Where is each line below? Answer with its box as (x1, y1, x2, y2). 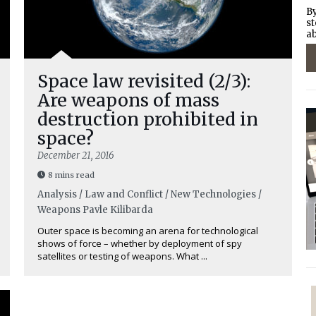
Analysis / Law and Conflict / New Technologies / (37, 188, 262, 200)
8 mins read (48, 170, 95, 180)
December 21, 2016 (37, 150, 114, 162)
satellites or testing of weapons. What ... (37, 250, 207, 262)
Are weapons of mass (37, 89, 219, 111)
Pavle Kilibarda (83, 204, 153, 216)
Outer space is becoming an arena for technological (37, 224, 258, 237)
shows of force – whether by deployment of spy (37, 237, 242, 250)
